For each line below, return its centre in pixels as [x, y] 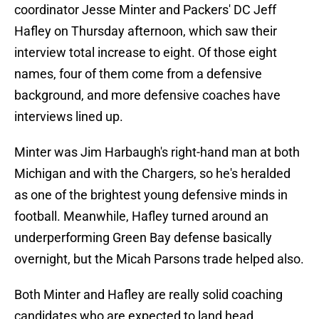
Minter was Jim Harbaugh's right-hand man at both [157, 152]
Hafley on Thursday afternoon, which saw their [146, 31]
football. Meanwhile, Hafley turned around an [141, 216]
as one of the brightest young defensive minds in [151, 195]
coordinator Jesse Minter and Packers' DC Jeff [145, 10]
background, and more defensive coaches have [147, 95]
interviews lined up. [69, 117]
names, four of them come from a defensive [138, 74]
